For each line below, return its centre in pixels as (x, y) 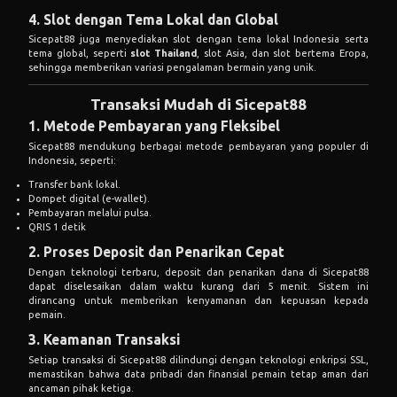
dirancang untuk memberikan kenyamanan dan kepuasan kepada (198, 300)
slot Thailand (164, 54)
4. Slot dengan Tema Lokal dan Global (153, 19)
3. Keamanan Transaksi (104, 340)
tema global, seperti (80, 54)
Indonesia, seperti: (72, 160)
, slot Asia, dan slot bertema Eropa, (283, 54)
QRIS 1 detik (57, 227)
